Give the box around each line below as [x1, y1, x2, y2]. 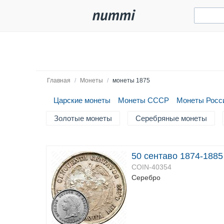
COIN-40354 [131, 163, 171, 171]
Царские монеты [53, 96, 110, 104]
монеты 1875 [112, 77, 150, 84]
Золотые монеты [54, 114, 112, 122]
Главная [47, 77, 70, 84]
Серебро [131, 173, 160, 181]
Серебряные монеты [135, 114, 207, 122]
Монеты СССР [118, 96, 169, 104]
